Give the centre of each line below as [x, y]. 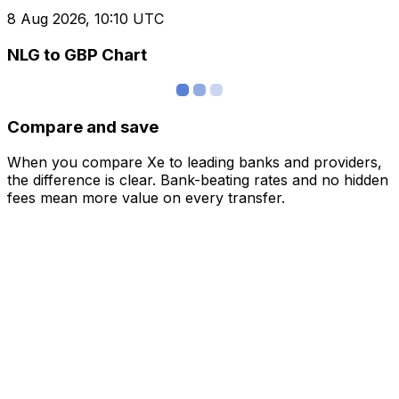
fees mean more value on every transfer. [146, 198]
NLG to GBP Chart [77, 55]
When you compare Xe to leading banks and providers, [195, 163]
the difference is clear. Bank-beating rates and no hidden [198, 180]
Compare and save [83, 126]
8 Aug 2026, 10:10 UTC [85, 19]
